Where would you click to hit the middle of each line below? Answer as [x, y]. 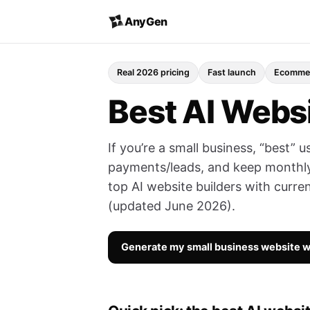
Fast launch [232, 72]
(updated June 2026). [172, 206]
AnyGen [146, 21]
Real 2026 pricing [153, 72]
